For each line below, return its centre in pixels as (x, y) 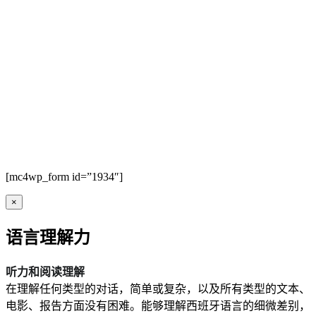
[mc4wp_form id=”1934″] (64, 176)
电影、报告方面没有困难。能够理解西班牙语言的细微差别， (158, 305)
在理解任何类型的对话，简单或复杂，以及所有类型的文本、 (158, 288)
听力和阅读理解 (45, 272)
